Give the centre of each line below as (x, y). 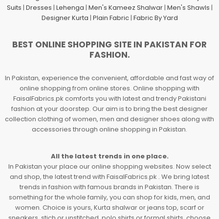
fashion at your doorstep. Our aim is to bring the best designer (109, 109)
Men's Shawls (188, 8)
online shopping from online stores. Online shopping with (109, 88)
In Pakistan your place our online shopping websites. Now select (109, 166)
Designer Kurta (65, 18)
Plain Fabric (111, 18)
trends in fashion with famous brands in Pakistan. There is (109, 187)
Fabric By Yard (155, 18)
